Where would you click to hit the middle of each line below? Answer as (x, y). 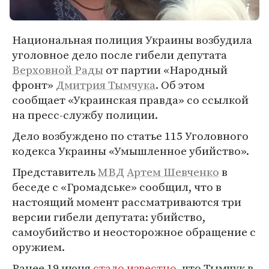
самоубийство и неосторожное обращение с (134, 232)
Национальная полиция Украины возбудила (132, 40)
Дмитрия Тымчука (106, 85)
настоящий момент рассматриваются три (127, 202)
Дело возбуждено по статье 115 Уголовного (130, 136)
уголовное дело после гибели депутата (119, 55)
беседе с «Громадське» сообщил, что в (117, 187)
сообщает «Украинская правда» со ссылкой (130, 100)
